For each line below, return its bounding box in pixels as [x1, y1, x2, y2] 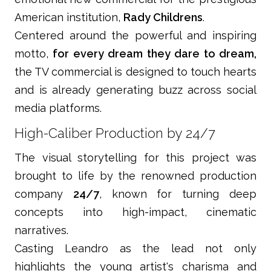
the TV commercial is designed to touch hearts [15, 65, 256, 79]
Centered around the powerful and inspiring [15, 29, 256, 42]
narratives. [15, 224, 68, 237]
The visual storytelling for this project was [15, 151, 256, 165]
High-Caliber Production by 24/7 [15, 125, 215, 142]
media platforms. [15, 102, 102, 115]
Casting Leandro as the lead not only [15, 242, 256, 255]
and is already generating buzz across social [15, 83, 256, 97]
